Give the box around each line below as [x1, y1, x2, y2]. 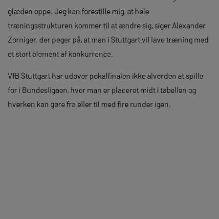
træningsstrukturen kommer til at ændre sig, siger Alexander [8, 21, 206, 30]
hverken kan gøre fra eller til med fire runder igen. [8, 99, 171, 109]
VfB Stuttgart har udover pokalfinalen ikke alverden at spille [8, 71, 203, 80]
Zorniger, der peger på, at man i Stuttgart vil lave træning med [8, 35, 209, 44]
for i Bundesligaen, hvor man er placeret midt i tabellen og [8, 85, 196, 94]
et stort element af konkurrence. [8, 49, 113, 58]
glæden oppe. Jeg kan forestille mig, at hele [8, 6, 149, 16]
